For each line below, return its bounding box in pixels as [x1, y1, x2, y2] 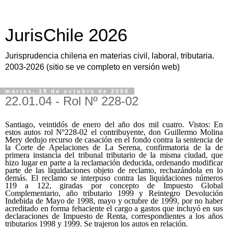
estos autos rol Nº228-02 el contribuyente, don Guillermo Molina [5, 127, 223, 136]
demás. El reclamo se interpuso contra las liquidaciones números [5, 173, 223, 182]
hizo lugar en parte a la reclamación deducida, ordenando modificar [5, 158, 223, 167]
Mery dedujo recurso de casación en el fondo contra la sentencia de [5, 135, 223, 144]
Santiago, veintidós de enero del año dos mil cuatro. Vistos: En [5, 120, 223, 129]
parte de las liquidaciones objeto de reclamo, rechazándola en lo [5, 165, 223, 175]
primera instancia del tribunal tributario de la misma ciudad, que [5, 150, 223, 159]
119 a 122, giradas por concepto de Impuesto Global [5, 181, 223, 190]
